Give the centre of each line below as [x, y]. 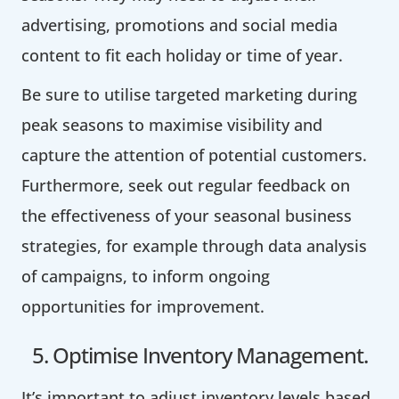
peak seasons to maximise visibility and [172, 124]
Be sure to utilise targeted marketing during [189, 94]
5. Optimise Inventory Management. [199, 354]
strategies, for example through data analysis [194, 245]
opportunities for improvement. [143, 306]
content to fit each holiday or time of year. [182, 55]
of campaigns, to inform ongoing [146, 276]
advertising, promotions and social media [179, 24]
